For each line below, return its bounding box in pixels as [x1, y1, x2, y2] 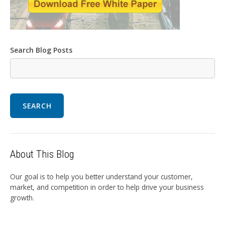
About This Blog [10, 148, 74, 161]
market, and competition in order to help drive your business [10, 182, 204, 192]
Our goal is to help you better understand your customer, [10, 172, 193, 182]
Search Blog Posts [10, 45, 72, 55]
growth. [10, 193, 34, 203]
